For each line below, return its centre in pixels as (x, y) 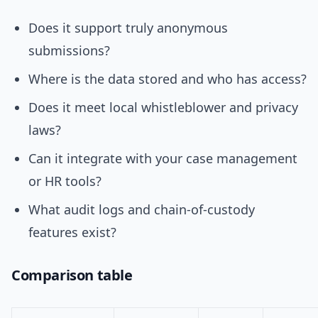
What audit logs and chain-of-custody (142, 210)
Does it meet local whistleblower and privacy (163, 108)
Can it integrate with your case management (163, 159)
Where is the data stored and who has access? (168, 79)
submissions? (69, 51)
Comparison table (72, 275)
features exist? (72, 232)
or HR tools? (65, 181)
